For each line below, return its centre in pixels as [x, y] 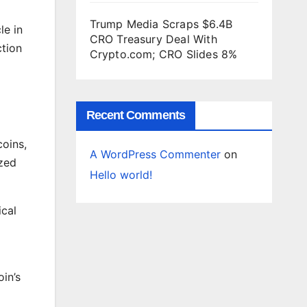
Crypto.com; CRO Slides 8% [163, 54]
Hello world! [121, 175]
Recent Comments [135, 115]
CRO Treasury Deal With [153, 39]
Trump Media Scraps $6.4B [161, 24]
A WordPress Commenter [155, 154]
